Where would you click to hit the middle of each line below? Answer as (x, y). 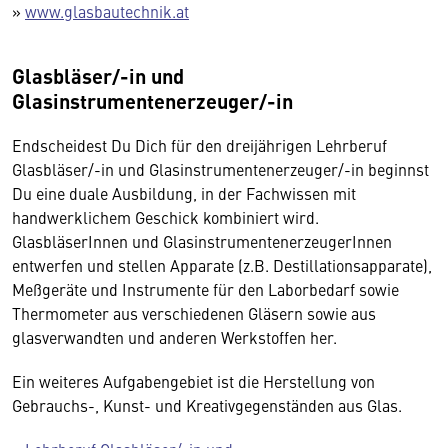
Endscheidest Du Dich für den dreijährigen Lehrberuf (199, 145)
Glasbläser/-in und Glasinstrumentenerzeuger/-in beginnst (220, 169)
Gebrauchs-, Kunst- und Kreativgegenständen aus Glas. (207, 405)
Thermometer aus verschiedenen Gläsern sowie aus (194, 313)
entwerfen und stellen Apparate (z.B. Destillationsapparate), (222, 265)
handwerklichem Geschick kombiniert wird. (165, 217)
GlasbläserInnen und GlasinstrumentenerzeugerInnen (202, 241)
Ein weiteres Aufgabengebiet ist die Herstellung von (193, 381)
